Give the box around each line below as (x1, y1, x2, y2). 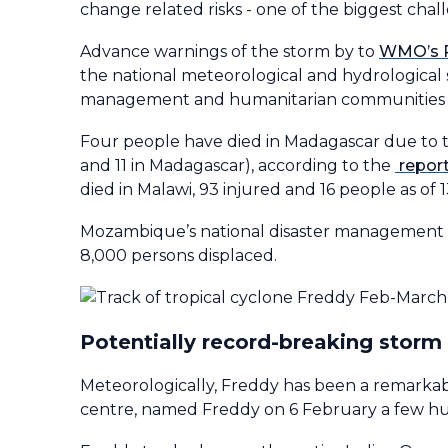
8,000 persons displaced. (80, 245, 277, 265)
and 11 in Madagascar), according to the (80, 155, 395, 175)
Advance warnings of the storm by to (80, 41, 379, 61)
